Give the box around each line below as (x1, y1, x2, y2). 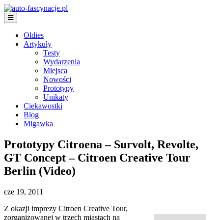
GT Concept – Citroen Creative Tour (4, 151, 191, 164)
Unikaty (43, 93, 68, 101)
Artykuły (24, 40, 52, 48)
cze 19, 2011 (4, 187, 43, 196)
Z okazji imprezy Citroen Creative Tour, (4, 204, 128, 213)
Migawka (24, 119, 53, 128)
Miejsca (43, 66, 67, 75)
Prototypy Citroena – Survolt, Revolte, (4, 137, 198, 151)
